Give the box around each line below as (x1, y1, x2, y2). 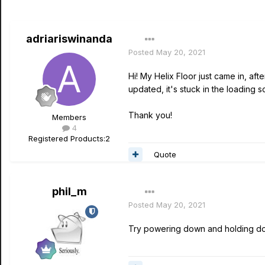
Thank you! (128, 110, 172, 120)
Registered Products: (28, 134, 105, 143)
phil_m (51, 185, 87, 198)
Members (52, 112, 86, 122)
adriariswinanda (26, 33, 112, 45)
